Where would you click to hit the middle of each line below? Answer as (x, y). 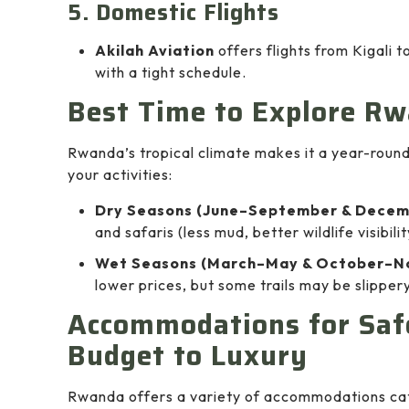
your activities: (120, 175)
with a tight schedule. (171, 73)
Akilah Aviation (155, 51)
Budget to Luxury (188, 356)
